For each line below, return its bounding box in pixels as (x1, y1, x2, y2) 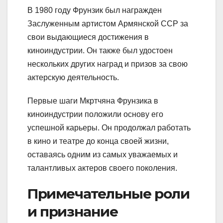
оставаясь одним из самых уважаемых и (27, 150, 178, 159)
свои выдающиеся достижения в (27, 32, 149, 41)
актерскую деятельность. (27, 73, 119, 82)
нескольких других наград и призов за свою (27, 59, 188, 68)
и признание (27, 203, 118, 220)
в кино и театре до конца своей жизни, (27, 136, 169, 145)
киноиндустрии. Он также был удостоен (27, 46, 173, 55)
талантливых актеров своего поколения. (27, 163, 177, 172)
